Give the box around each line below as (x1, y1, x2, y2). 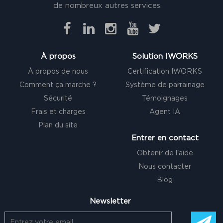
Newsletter (89, 197, 131, 205)
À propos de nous (28, 68, 89, 75)
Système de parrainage (125, 81, 205, 89)
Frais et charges (30, 108, 86, 115)
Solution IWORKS (132, 52, 198, 60)
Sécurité (44, 95, 73, 102)
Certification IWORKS (127, 68, 203, 75)
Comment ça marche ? (19, 81, 97, 89)
